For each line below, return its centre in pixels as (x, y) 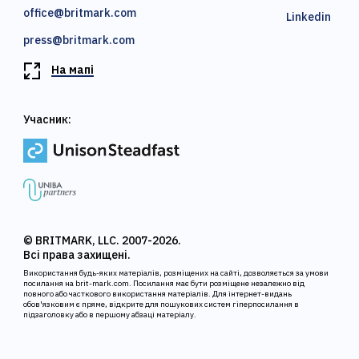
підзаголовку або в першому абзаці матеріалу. (110, 315)
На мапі (73, 70)
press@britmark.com (79, 40)
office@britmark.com (80, 13)
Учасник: (48, 119)
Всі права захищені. (77, 255)
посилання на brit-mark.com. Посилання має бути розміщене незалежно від (164, 284)
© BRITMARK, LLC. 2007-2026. (103, 241)
